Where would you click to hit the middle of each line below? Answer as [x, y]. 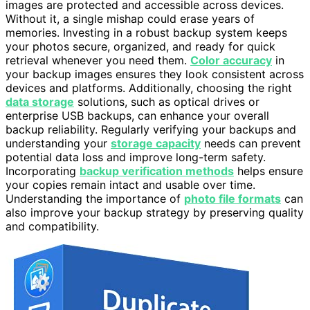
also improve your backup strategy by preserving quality [155, 213]
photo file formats [232, 199]
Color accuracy [231, 61]
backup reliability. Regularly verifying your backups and [151, 130]
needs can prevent [251, 144]
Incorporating [43, 171]
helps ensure [268, 171]
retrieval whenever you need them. [98, 61]
